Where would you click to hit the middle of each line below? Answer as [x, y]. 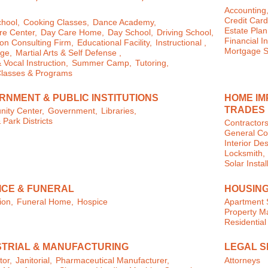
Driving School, [185, 32]
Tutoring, [152, 63]
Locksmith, [245, 154]
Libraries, [118, 111]
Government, [72, 111]
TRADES [245, 109]
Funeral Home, [45, 202]
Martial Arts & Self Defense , [68, 53]
